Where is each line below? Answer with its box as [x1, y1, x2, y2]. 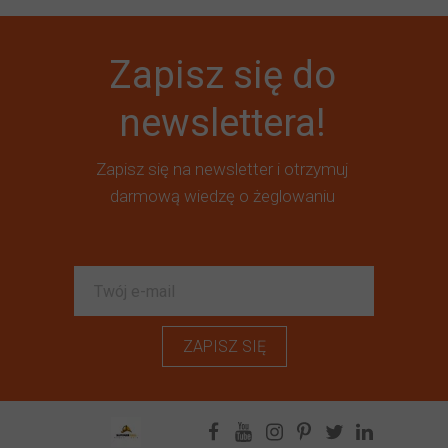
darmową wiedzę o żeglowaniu [110, 186, 335, 206]
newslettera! [119, 101, 326, 145]
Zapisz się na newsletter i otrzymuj [96, 159, 349, 179]
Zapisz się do [109, 53, 336, 97]
